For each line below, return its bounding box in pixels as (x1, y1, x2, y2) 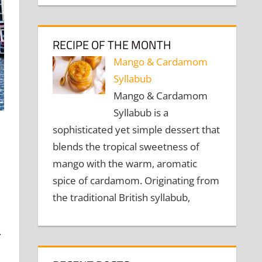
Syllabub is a (113, 105, 168, 119)
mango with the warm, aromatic (53, 156, 198, 170)
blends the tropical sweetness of (53, 139, 200, 153)
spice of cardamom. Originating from (53, 173, 220, 187)
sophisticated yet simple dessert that (53, 122, 220, 136)
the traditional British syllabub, (53, 190, 191, 204)
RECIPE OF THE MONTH (53, 35, 172, 54)
